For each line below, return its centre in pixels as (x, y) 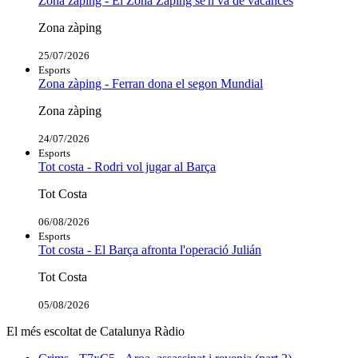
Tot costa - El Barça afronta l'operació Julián (150, 249)
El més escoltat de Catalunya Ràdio (95, 331)
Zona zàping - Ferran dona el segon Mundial (151, 83)
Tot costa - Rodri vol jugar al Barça (127, 166)
